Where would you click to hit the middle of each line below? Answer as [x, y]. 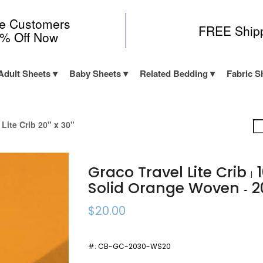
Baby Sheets [95, 73]
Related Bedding [173, 73]
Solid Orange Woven [166, 188]
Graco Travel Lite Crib [170, 172]
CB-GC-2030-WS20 [135, 246]
